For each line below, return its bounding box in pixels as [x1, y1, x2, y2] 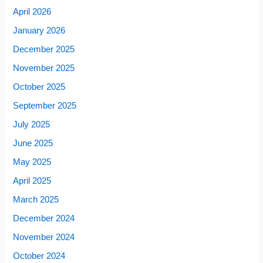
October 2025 [13, 82, 66, 92]
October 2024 [13, 251, 66, 261]
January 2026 [13, 26, 66, 36]
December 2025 [13, 45, 75, 55]
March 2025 [13, 194, 59, 204]
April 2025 [13, 176, 52, 186]
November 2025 [13, 63, 75, 73]
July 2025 [13, 120, 50, 130]
